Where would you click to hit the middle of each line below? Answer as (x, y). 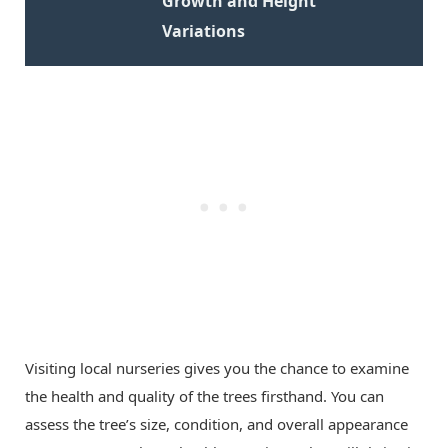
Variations (203, 30)
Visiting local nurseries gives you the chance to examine (217, 367)
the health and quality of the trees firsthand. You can (204, 395)
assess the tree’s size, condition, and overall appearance (216, 423)
